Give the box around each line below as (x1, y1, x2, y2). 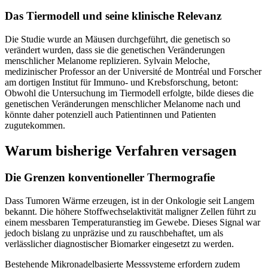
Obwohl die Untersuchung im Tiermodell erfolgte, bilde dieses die (5, 87, 254, 98)
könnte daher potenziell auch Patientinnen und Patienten (5, 109, 216, 120)
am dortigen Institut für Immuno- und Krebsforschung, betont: (5, 77, 238, 87)
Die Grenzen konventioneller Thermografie (5, 170, 215, 184)
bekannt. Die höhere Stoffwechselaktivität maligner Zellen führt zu (5, 206, 256, 217)
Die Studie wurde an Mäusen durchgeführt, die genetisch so (5, 33, 230, 44)
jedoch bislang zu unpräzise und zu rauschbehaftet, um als (5, 227, 223, 238)
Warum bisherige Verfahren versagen (5, 142, 236, 159)
